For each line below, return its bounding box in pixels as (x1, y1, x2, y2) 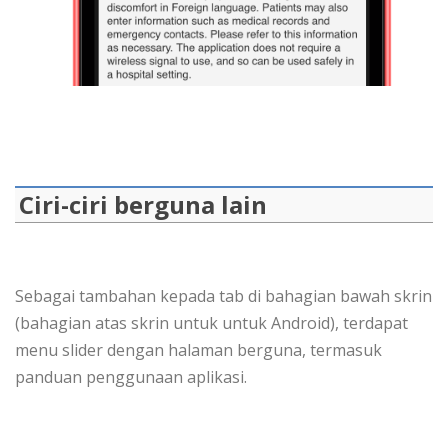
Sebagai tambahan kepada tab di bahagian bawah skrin (15, 285, 432, 308)
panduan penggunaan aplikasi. (15, 366, 247, 389)
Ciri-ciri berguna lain (19, 188, 267, 222)
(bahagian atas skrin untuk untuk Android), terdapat (15, 312, 408, 335)
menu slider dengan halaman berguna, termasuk (15, 339, 382, 362)
